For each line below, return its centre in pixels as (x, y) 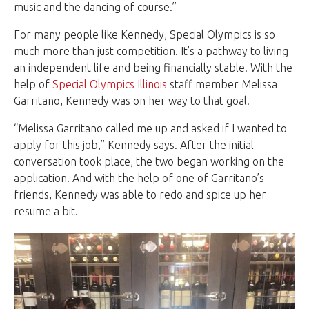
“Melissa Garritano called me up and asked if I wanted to (150, 128)
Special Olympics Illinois (110, 84)
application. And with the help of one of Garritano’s (139, 178)
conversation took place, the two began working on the (149, 161)
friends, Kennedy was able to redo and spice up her (140, 194)
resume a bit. (46, 211)
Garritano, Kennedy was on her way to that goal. (132, 100)
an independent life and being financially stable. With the (153, 67)
